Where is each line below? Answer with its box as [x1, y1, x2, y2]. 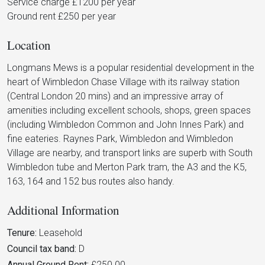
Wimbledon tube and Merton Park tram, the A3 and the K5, [7, 161, 247, 173]
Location [7, 37, 50, 54]
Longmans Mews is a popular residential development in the [7, 62, 254, 74]
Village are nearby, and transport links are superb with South [7, 147, 253, 159]
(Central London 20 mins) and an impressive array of [7, 91, 223, 102]
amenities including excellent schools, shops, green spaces [7, 105, 251, 117]
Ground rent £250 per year [7, 11, 116, 22]
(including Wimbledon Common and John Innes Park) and [7, 119, 244, 131]
